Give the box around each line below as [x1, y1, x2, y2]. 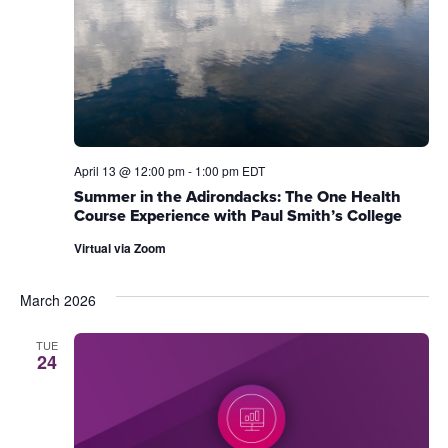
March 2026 [19, 289, 96, 310]
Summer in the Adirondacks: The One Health [73, 184, 401, 208]
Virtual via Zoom [73, 238, 166, 257]
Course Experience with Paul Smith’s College [73, 203, 402, 227]
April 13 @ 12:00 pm [73, 161, 185, 179]
